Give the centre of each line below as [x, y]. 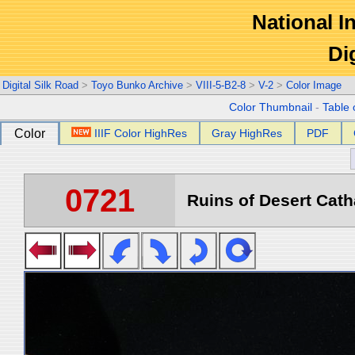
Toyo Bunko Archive [137, 85]
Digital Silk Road [40, 85]
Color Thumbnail [271, 107]
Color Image [314, 85]
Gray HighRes [247, 133]
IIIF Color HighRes [141, 133]
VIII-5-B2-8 [221, 85]
